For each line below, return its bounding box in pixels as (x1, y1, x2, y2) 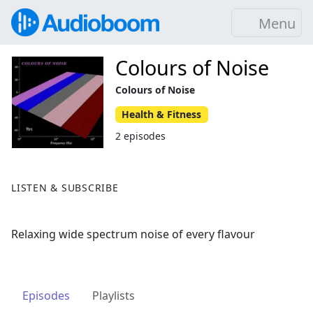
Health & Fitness (122, 108, 202, 121)
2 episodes (115, 129, 166, 143)
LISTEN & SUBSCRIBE (11, 181, 119, 195)
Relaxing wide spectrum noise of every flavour (11, 226, 255, 242)
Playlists (92, 288, 135, 304)
